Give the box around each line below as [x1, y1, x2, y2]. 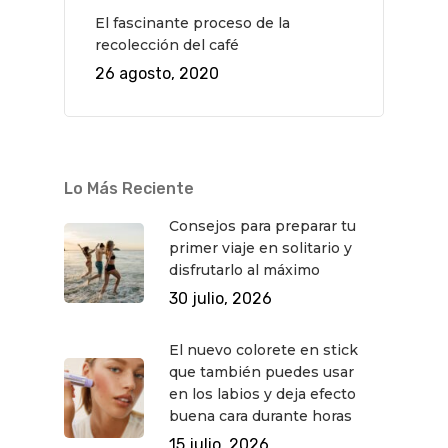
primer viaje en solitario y [169, 238, 352, 257]
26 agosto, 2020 [95, 63, 219, 83]
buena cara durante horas [169, 406, 352, 425]
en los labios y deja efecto [169, 384, 356, 403]
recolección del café [95, 35, 239, 54]
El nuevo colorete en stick [169, 340, 358, 359]
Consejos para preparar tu [169, 216, 356, 235]
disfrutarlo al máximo [169, 260, 320, 279]
